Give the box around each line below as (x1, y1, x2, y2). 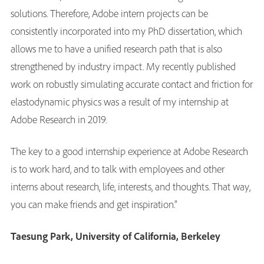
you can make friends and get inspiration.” (11, 197, 177, 211)
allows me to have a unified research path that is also (11, 41, 222, 55)
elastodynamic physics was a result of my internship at (11, 94, 229, 108)
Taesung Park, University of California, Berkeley (11, 229, 220, 243)
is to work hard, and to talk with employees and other (11, 161, 225, 176)
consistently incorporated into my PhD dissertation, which (11, 24, 242, 38)
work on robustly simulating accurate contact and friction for (11, 77, 253, 91)
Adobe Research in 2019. (11, 112, 107, 126)
